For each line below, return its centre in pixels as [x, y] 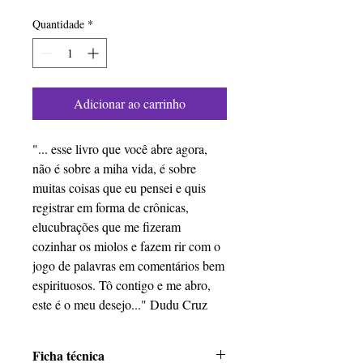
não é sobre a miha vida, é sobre [114, 168]
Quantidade [58, 23]
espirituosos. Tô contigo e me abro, [122, 284]
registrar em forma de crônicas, [111, 207]
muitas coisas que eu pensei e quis [119, 187]
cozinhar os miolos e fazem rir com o [126, 246]
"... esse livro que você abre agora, [120, 148]
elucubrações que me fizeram [107, 226]
